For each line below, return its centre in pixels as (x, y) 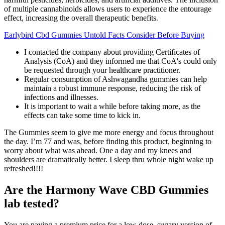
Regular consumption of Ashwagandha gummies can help (116, 79)
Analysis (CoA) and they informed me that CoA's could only (121, 61)
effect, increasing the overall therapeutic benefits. (81, 18)
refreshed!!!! (24, 169)
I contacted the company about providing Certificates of (112, 52)
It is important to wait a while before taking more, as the (112, 106)
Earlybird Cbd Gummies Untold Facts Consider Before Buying (104, 35)
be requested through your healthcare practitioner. (102, 70)
